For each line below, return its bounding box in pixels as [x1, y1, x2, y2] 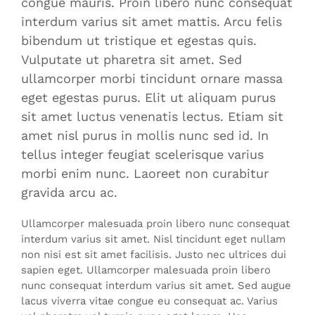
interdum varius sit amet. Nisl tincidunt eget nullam [21, 232, 285, 245]
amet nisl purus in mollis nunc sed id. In [21, 127, 269, 143]
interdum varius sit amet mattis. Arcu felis [21, 13, 282, 29]
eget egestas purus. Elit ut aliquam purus [21, 89, 276, 105]
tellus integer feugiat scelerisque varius [21, 146, 264, 162]
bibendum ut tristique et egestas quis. [21, 32, 257, 48]
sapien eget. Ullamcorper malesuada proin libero [21, 263, 271, 276]
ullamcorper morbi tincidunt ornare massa [21, 70, 283, 86]
